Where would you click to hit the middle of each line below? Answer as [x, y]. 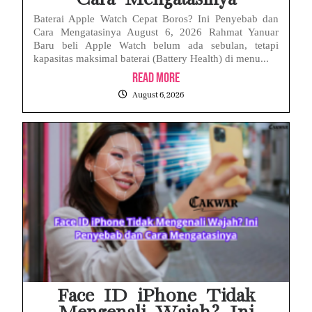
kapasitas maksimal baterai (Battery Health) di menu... [151, 58]
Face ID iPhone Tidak [156, 296]
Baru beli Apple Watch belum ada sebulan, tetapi [156, 45]
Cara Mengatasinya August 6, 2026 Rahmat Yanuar [156, 32]
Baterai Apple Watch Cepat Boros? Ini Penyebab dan [156, 18]
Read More [156, 78]
